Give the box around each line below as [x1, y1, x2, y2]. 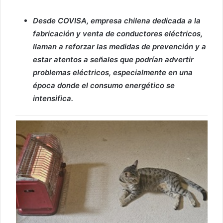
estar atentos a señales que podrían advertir [33, 55, 194, 64]
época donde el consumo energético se [33, 81, 175, 90]
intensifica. [33, 94, 73, 103]
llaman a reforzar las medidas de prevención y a [33, 42, 206, 51]
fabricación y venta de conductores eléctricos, [33, 29, 203, 38]
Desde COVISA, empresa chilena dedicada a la [33, 16, 201, 25]
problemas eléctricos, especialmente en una [33, 68, 193, 77]
